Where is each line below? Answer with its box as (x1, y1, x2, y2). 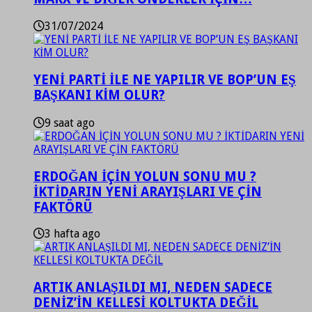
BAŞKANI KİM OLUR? (33, 88, 165, 103)
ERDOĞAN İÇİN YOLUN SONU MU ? (33, 169, 256, 184)
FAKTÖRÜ (33, 199, 93, 214)
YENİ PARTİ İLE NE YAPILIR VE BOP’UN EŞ (33, 72, 296, 88)
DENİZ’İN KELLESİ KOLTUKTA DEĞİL (33, 295, 258, 310)
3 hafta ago (45, 227, 100, 241)
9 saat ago (45, 116, 95, 130)
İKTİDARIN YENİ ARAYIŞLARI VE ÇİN (33, 184, 262, 199)
